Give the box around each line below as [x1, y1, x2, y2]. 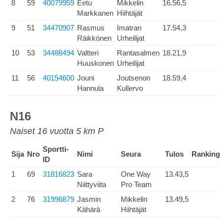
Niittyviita [77, 180, 106, 189]
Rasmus [77, 24, 105, 32]
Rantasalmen [117, 49, 160, 57]
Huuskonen [77, 59, 114, 67]
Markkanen [77, 9, 113, 17]
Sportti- [43, 145, 69, 153]
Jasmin [77, 195, 101, 203]
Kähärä [77, 205, 100, 214]
